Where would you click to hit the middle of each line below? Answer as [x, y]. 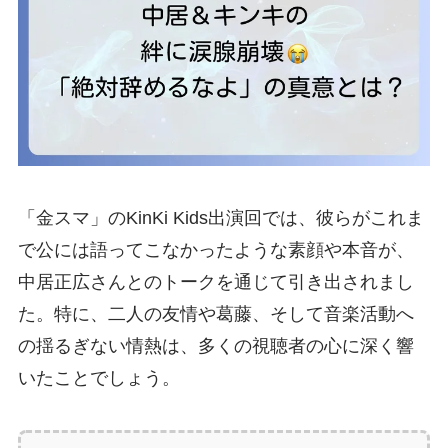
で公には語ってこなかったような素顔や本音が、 [215, 250]
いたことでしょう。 [98, 378]
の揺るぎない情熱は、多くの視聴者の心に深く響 [215, 346]
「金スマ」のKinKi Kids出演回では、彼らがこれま [220, 218]
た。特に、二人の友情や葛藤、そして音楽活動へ [215, 314]
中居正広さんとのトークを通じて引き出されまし [215, 282]
